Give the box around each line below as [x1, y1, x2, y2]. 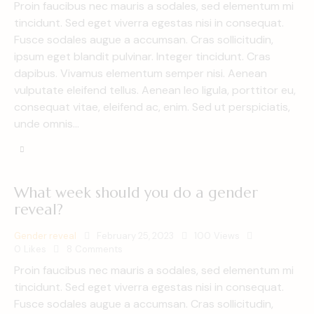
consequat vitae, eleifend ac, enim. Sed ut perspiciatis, [14, 100, 290, 115]
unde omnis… [14, 116, 79, 132]
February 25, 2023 [97, 229, 174, 242]
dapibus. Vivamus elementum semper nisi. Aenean [14, 66, 267, 81]
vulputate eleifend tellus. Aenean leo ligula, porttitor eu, [14, 83, 296, 98]
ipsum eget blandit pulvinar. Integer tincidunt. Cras [14, 49, 271, 64]
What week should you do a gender [14, 183, 258, 202]
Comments [74, 243, 123, 255]
